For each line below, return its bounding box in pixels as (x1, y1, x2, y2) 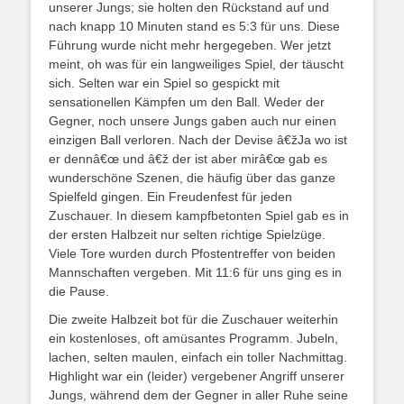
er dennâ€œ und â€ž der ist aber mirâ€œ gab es (49, 151, 327, 166)
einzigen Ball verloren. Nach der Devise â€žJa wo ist (49, 132, 347, 147)
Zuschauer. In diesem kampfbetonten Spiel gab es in (49, 207, 349, 223)
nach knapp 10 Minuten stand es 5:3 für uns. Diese (49, 18, 340, 33)
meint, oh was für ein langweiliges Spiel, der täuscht (49, 56, 344, 71)
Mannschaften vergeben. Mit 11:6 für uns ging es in (49, 264, 342, 280)
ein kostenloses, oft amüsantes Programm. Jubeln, (49, 330, 338, 345)
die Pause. (49, 283, 109, 298)
